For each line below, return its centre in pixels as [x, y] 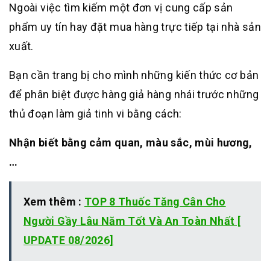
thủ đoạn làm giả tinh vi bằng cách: [96, 113]
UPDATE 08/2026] [69, 240]
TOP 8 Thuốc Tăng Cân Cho [155, 201]
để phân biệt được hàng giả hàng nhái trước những [134, 94]
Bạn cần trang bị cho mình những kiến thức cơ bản [134, 75]
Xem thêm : [54, 201]
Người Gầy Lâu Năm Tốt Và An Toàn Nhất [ [132, 221]
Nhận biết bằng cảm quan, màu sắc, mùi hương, [131, 142]
